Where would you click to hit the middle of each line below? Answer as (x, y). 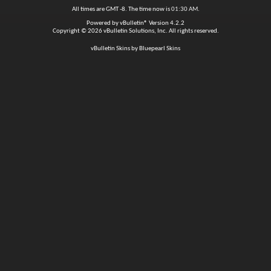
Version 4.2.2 (166, 23)
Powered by (103, 23)
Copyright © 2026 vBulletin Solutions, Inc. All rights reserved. (135, 31)
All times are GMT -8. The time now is (121, 9)
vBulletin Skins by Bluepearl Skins (135, 49)
